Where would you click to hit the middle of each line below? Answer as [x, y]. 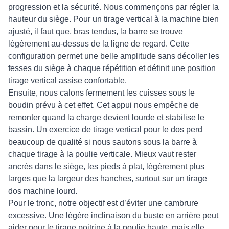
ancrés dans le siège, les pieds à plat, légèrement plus [106, 166]
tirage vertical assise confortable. [67, 81]
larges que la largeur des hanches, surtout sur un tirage [108, 179]
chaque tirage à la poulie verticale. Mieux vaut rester [102, 154]
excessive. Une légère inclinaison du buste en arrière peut [113, 215]
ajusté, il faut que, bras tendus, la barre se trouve [96, 31]
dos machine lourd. [43, 191]
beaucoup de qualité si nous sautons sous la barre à [102, 142]
